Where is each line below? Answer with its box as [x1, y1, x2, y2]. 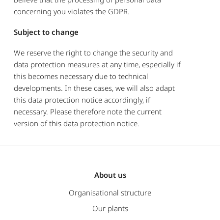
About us [94, 170, 126, 180]
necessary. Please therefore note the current [14, 106, 162, 116]
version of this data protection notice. [14, 118, 140, 128]
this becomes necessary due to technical [14, 71, 149, 81]
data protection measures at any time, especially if [14, 59, 181, 69]
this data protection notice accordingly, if [14, 94, 151, 105]
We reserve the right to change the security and [14, 47, 173, 57]
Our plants [92, 203, 128, 213]
